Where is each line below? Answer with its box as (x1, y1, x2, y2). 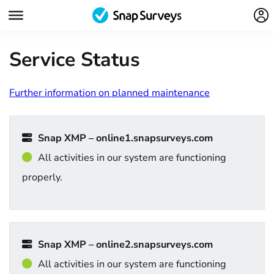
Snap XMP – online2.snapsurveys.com (38, 238, 213, 252)
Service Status (9, 46, 140, 73)
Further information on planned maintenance (9, 86, 210, 100)
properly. (22, 171, 62, 184)
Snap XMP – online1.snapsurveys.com (38, 131, 213, 145)
